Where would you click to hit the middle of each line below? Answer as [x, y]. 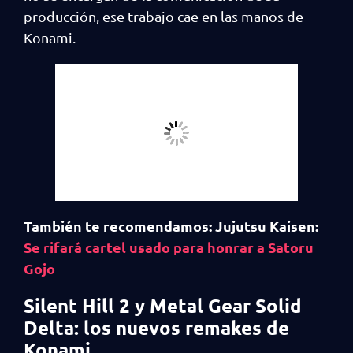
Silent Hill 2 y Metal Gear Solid [163, 305]
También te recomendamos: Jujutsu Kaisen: [171, 225]
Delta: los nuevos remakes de [156, 327]
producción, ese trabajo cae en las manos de [163, 17]
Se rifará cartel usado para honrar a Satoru [169, 247]
